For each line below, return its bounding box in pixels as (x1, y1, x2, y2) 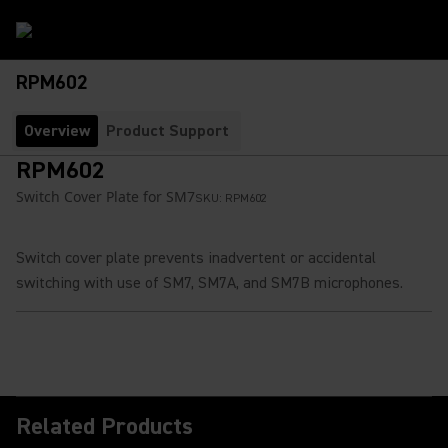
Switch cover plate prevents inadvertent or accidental (16, 248, 376, 268)
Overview (24, 121, 90, 141)
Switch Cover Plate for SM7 (16, 187, 195, 206)
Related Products (16, 411, 193, 442)
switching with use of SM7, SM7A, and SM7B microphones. (16, 273, 403, 293)
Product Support (106, 121, 229, 141)
